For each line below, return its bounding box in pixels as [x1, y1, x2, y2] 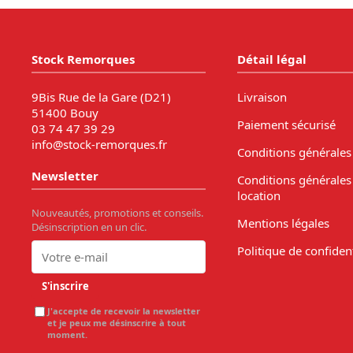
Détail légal [236, 51, 307, 68]
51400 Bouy [32, 104, 98, 121]
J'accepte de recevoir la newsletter [47, 304, 200, 317]
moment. [47, 328, 87, 340]
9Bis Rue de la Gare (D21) [32, 88, 171, 105]
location [236, 187, 281, 203]
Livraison [236, 88, 287, 105]
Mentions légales [236, 214, 329, 231]
